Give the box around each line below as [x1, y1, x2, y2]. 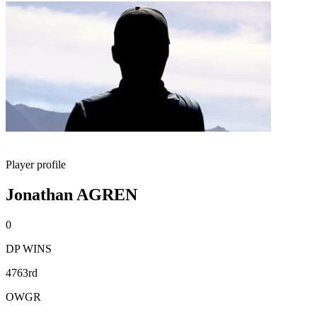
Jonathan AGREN [6, 185, 137, 204]
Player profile [6, 158, 66, 171]
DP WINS [6, 242, 52, 255]
